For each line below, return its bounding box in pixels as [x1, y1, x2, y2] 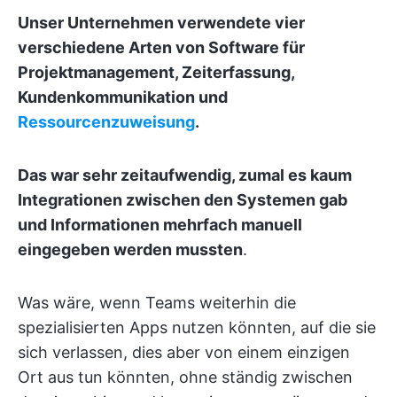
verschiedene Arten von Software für [18, 38, 305, 57]
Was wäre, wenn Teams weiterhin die [18, 293, 296, 312]
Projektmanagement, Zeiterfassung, [18, 63, 294, 82]
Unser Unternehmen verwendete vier [18, 13, 305, 32]
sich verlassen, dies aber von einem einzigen [18, 343, 350, 362]
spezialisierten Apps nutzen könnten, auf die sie [18, 318, 376, 337]
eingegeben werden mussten [18, 240, 243, 259]
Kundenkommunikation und [18, 88, 228, 106]
